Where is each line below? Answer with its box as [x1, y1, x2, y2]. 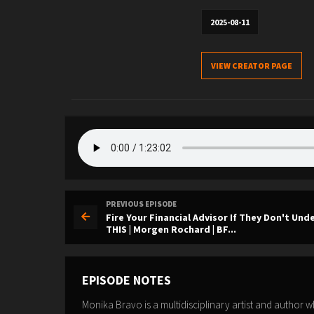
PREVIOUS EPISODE [106, 199, 177, 209]
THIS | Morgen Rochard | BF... [106, 223, 236, 235]
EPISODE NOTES [82, 272, 171, 288]
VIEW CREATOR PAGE [211, 60, 292, 71]
